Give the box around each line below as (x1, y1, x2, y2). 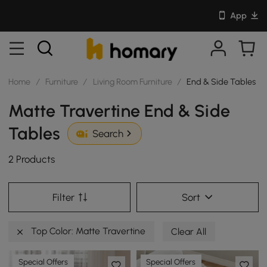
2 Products (8, 153, 55, 166)
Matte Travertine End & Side (8, 100, 231, 121)
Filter (52, 191, 74, 203)
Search (92, 128, 123, 140)
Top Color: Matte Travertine (29, 225, 146, 237)
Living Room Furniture (92, 76, 172, 87)
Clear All (171, 225, 207, 237)
